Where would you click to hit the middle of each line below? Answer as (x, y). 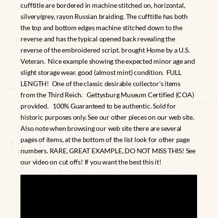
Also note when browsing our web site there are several (101, 128)
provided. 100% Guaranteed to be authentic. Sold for (98, 106)
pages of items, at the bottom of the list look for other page (105, 140)
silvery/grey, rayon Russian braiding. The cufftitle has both (104, 17)
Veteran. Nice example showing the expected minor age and (108, 61)
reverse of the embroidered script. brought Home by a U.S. (105, 50)
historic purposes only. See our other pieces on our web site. (107, 117)
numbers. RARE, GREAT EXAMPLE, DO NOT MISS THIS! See (108, 151)
